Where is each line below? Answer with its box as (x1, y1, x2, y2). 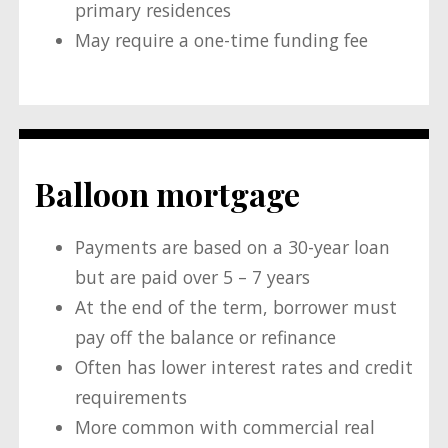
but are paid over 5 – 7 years (74, 265, 310, 290)
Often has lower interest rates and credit (74, 355, 413, 380)
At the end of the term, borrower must (74, 295, 397, 320)
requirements (74, 385, 187, 410)
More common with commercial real (74, 415, 375, 440)
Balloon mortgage (34, 171, 300, 215)
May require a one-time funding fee (74, 28, 368, 53)
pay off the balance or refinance (74, 325, 336, 350)
